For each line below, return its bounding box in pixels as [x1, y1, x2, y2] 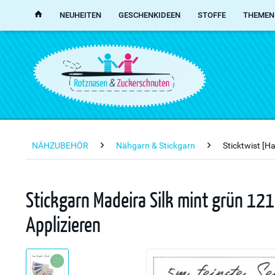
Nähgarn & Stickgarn [116, 141, 195, 150]
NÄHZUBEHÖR [32, 141, 88, 150]
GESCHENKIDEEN [118, 10, 180, 20]
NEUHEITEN [60, 10, 101, 20]
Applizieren [26, 211, 101, 236]
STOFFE [198, 10, 226, 20]
